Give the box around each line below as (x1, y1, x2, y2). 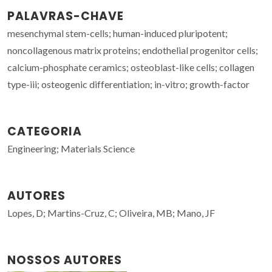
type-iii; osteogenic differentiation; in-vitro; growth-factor (7, 78, 250, 90)
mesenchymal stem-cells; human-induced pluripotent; (7, 27, 228, 39)
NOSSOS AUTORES (7, 251, 122, 268)
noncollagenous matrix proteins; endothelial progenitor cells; (7, 44, 258, 56)
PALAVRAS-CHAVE (7, 7, 124, 24)
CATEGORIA (7, 123, 82, 140)
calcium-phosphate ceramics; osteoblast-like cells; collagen (7, 61, 254, 73)
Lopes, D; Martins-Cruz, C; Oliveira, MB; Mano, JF (7, 206, 215, 219)
